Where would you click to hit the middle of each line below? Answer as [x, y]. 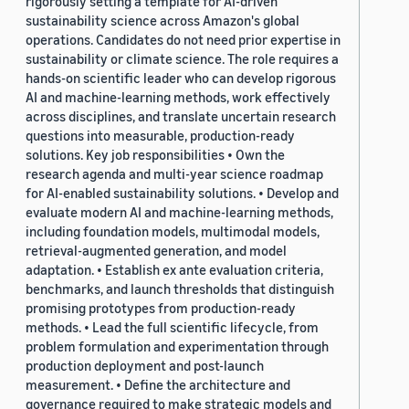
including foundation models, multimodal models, [173, 231]
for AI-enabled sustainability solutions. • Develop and [182, 193]
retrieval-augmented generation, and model [156, 251]
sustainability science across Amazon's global [163, 21]
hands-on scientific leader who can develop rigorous [181, 78]
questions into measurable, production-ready [160, 136]
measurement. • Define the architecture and [158, 385]
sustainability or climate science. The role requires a [182, 59]
